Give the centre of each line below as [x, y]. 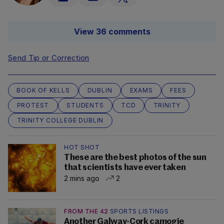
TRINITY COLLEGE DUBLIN [60, 120]
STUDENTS [85, 105]
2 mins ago [82, 178]
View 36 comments [112, 31]
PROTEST [33, 105]
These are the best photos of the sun [135, 157]
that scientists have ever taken [125, 167]
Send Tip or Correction [49, 57]
